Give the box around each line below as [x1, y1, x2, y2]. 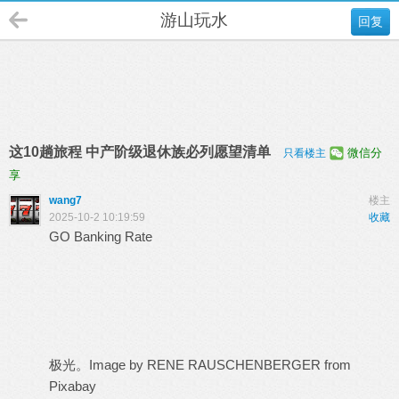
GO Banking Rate [49, 229, 152, 244]
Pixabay [49, 379, 96, 394]
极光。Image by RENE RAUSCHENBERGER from [49, 357, 351, 372]
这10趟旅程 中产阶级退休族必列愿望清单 [9, 144, 274, 159]
